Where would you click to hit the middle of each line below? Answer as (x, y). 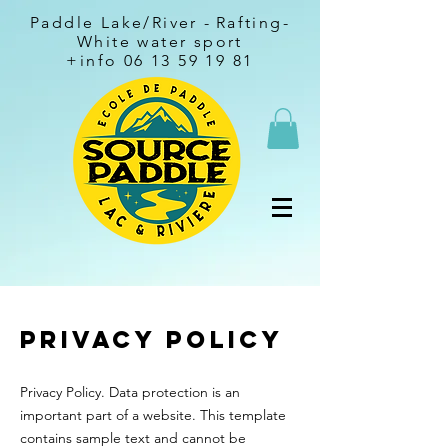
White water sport (160, 41)
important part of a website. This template (153, 414)
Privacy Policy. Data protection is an (130, 391)
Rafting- (252, 22)
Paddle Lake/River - (121, 22)
